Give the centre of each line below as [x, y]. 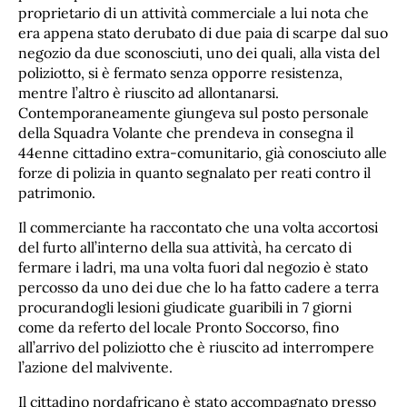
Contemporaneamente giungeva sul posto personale [194, 113]
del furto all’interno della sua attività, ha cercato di [185, 248]
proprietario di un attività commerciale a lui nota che [194, 13]
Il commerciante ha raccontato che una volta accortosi [198, 228]
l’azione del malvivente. [97, 367]
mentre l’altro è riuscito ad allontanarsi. [149, 93]
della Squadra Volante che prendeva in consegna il [186, 133]
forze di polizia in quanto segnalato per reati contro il [194, 173]
